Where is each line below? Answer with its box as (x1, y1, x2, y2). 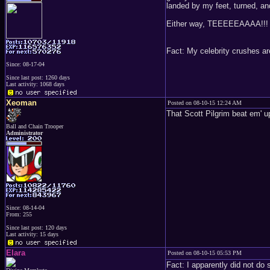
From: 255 (6, 211, 32, 218)
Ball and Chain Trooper (6, 123, 63, 130)
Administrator (6, 130, 43, 136)
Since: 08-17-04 (6, 61, 45, 67)
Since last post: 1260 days (6, 74, 70, 81)
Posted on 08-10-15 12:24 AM (168, 99, 242, 106)
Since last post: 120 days (6, 224, 67, 231)
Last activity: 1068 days (6, 81, 64, 87)
